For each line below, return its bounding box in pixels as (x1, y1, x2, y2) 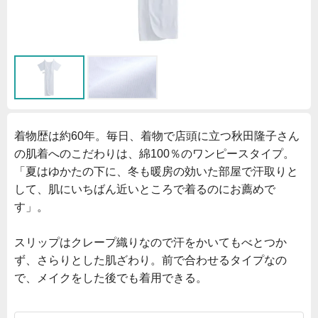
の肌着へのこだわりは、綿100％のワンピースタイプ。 (14, 147, 295, 160)
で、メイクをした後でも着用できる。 (14, 271, 207, 284)
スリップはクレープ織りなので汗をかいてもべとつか (14, 236, 287, 248)
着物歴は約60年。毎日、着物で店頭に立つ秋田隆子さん (14, 129, 300, 142)
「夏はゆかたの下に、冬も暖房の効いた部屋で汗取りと (14, 165, 298, 177)
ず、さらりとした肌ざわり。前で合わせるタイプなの (14, 253, 287, 266)
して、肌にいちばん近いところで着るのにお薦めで (14, 182, 275, 195)
